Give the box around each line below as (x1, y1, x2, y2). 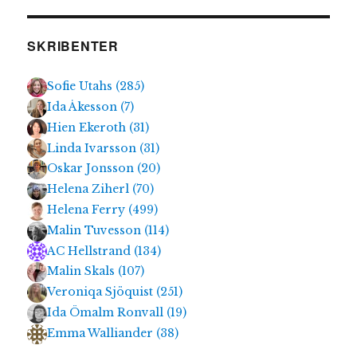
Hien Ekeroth (47, 120, 130, 135)
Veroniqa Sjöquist (47, 284, 157, 300)
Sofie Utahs (47, 79, 116, 94)
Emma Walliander (47, 325, 157, 340)
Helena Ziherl (47, 182, 133, 197)
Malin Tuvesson (47, 222, 145, 237)
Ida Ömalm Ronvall (47, 304, 167, 320)
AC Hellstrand (47, 243, 135, 258)
